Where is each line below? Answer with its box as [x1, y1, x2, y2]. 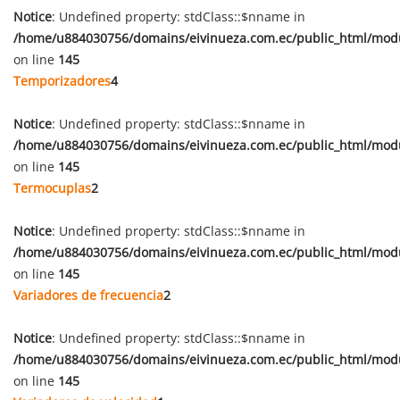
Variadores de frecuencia [13, 287, 163, 304]
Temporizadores [13, 72, 111, 89]
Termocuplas [13, 179, 91, 196]
